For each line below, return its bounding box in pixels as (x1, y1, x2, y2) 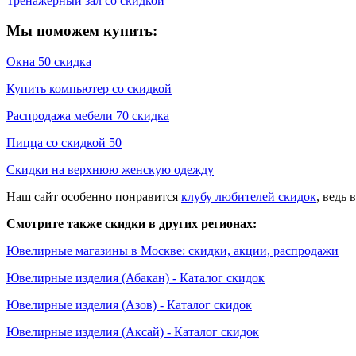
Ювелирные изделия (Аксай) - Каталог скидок (6, 325, 259, 339)
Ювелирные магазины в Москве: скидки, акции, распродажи (6, 244, 339, 258)
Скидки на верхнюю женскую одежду (6, 163, 214, 177)
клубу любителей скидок (181, 190, 316, 204)
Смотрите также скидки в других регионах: (6, 217, 257, 231)
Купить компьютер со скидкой (6, 82, 172, 96)
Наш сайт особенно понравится (6, 190, 181, 204)
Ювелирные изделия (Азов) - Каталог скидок (6, 298, 252, 312)
